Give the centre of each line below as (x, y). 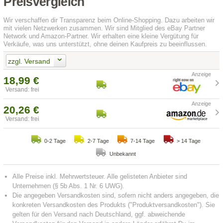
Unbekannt (122, 154)
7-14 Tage (143, 141)
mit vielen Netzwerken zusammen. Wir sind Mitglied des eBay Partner (105, 28)
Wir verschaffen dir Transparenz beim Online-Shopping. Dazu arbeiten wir (109, 20)
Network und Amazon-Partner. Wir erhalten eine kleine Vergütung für (101, 36)
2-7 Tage (98, 141)
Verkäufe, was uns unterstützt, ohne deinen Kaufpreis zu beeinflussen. (106, 44)
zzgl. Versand (29, 61)
